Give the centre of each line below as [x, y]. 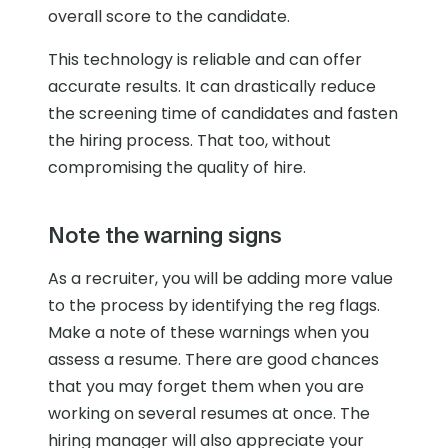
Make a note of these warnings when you [208, 333]
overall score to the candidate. [169, 17]
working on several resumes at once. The [209, 414]
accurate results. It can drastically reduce [212, 87]
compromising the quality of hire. [177, 168]
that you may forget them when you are [206, 387]
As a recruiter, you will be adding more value [220, 279]
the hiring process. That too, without [189, 141]
